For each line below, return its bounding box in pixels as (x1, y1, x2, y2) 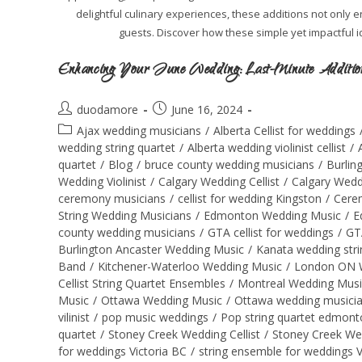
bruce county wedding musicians (145, 157, 314, 173)
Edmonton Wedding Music (204, 208, 341, 224)
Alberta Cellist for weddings (213, 123, 356, 139)
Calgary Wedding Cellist (158, 174, 280, 190)
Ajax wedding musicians (77, 123, 201, 139)
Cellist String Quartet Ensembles (58, 276, 225, 292)
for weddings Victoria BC (58, 343, 187, 360)
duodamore (77, 102, 138, 118)
